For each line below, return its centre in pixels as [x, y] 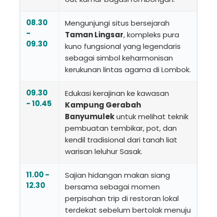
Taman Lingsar [94, 34]
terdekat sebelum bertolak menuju [128, 210]
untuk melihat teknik [151, 116]
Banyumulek [90, 116]
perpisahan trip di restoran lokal [122, 198]
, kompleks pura [151, 34]
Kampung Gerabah [103, 105]
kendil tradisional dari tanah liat [121, 139]
